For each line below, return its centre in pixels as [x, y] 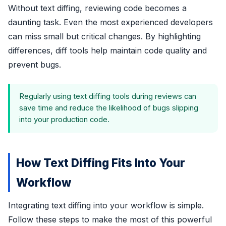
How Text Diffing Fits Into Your [101, 162]
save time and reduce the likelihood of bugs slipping [109, 108]
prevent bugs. [35, 64]
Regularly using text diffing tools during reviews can [108, 96]
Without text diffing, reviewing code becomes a [97, 8]
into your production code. [64, 119]
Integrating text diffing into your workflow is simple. [106, 205]
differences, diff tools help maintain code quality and [107, 50]
